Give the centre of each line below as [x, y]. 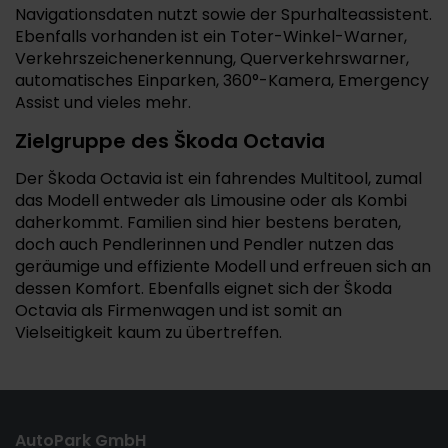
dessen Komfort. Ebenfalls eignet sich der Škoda [203, 288]
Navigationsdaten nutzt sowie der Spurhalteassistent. [223, 14]
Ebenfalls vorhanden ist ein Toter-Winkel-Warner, [211, 36]
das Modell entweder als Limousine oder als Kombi [211, 200]
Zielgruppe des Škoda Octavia [170, 141]
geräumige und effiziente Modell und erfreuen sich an [223, 266]
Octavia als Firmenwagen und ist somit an [178, 310]
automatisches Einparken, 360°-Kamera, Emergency [222, 80]
